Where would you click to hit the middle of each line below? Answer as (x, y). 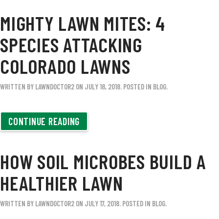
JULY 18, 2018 (102, 87)
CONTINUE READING (44, 121)
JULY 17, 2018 (102, 203)
